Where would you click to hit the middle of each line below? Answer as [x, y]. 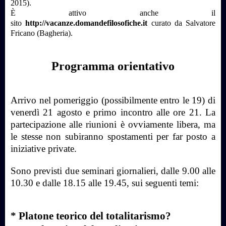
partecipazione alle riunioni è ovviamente [94, 124]
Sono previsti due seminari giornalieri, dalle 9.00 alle [113, 171]
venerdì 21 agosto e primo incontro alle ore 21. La [113, 112]
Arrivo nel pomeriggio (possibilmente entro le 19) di [113, 100]
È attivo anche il [113, 13]
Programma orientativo [113, 66]
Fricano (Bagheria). [42, 33]
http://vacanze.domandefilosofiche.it [87, 23]
